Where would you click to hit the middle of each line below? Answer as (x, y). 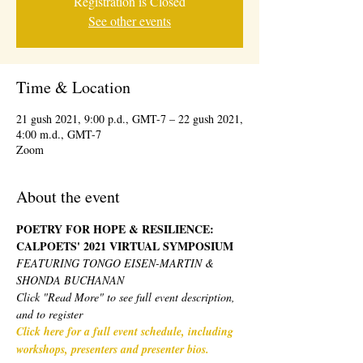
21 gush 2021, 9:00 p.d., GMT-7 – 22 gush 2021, (130, 119)
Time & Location (73, 87)
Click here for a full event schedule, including (126, 331)
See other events (130, 21)
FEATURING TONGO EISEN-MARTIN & (117, 263)
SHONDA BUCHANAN (70, 280)
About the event (68, 196)
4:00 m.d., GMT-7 (59, 134)
